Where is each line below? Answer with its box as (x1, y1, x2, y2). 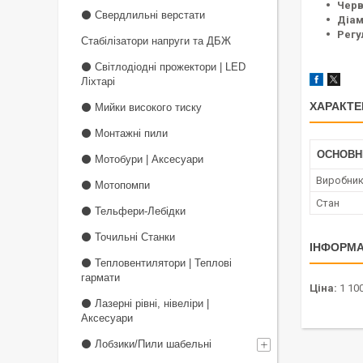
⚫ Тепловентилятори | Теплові (81, 257, 232, 269)
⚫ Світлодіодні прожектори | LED (81, 61, 246, 73)
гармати (81, 271, 120, 284)
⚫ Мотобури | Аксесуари (81, 153, 203, 165)
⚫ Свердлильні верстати (81, 9, 205, 21)
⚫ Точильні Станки (81, 231, 175, 243)
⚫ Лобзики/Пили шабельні (81, 338, 211, 350)
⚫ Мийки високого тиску (81, 101, 202, 113)
